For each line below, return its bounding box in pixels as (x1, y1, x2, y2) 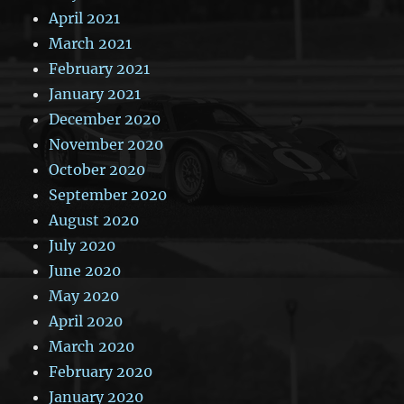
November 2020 (49, 134, 164, 153)
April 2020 (49, 311, 124, 330)
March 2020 (49, 336, 135, 355)
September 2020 (49, 185, 168, 204)
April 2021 (49, 8, 121, 27)
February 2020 (49, 362, 153, 381)
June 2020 (49, 261, 122, 280)
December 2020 (49, 109, 161, 128)
